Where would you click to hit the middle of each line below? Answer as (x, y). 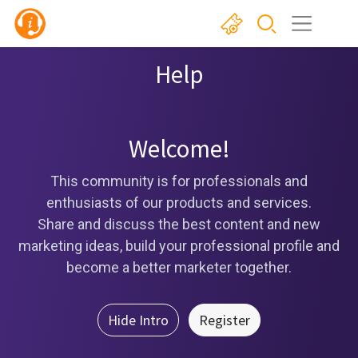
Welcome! (179, 149)
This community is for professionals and (179, 181)
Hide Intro (138, 320)
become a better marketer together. (179, 267)
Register (225, 320)
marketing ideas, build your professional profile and (179, 246)
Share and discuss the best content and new (179, 224)
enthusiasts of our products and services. (179, 203)
